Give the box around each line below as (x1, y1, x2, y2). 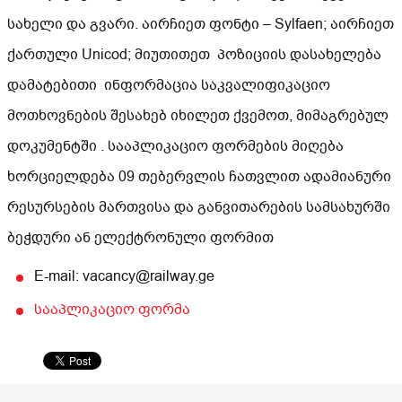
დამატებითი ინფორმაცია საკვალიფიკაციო (7, 75, 330, 95)
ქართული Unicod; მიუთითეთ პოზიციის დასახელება (7, 45, 381, 65)
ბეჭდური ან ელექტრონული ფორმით (7, 228, 274, 248)
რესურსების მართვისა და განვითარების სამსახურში (7, 197, 390, 217)
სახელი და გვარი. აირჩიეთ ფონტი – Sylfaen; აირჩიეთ (7, 14, 394, 34)
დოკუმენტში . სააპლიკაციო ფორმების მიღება (7, 136, 344, 156)
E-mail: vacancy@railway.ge (34, 267, 214, 286)
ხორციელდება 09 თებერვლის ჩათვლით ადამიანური (7, 167, 391, 187)
